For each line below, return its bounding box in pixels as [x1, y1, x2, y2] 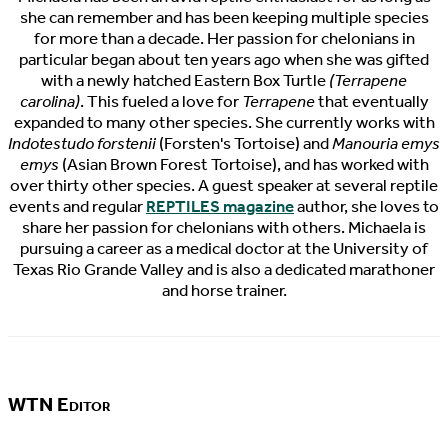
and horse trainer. [161, 280, 287, 302]
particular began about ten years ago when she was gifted [19, 49, 429, 71]
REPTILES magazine [146, 196, 294, 218]
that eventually [314, 91, 429, 113]
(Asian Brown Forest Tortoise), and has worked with [58, 154, 429, 176]
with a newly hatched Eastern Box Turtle [41, 70, 329, 92]
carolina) [19, 91, 80, 113]
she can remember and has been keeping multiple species [19, 7, 429, 29]
